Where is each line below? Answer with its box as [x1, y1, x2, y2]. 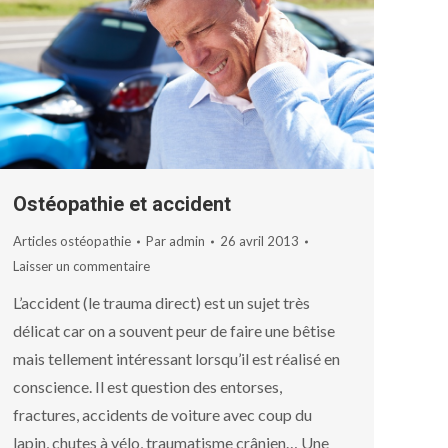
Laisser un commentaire [13, 258, 150, 275]
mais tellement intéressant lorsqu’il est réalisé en [13, 349, 340, 369]
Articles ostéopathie [13, 233, 131, 250]
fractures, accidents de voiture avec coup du [13, 405, 312, 425]
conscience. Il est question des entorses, [13, 377, 282, 397]
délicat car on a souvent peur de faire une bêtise [13, 321, 335, 341]
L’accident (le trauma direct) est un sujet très [13, 293, 310, 313]
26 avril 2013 [220, 233, 299, 250]
